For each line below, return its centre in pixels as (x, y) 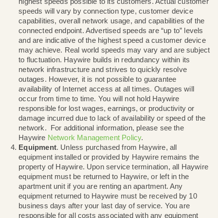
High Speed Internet (63, 67)
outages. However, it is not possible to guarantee (115, 170)
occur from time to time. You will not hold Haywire (116, 193)
